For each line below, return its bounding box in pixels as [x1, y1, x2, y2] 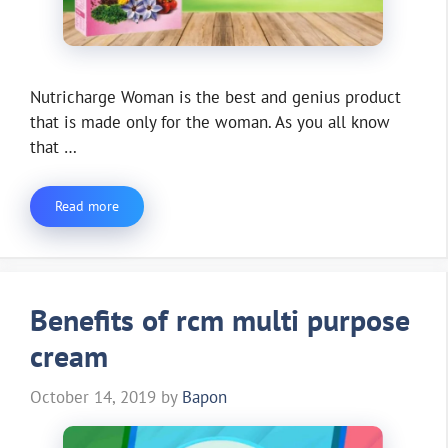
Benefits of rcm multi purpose [30, 299, 410, 339]
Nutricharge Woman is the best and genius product [30, 86, 401, 109]
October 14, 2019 [30, 386, 156, 409]
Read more [55, 196, 119, 215]
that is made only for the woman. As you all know [30, 111, 390, 134]
